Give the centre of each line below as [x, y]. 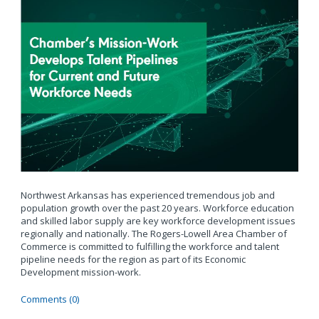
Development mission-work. [80, 272]
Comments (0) [49, 299]
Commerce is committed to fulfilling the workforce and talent [150, 246]
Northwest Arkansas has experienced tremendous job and [147, 195]
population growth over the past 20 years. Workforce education [157, 208]
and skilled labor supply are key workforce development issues [158, 220]
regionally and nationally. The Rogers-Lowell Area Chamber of [153, 233]
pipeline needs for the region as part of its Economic [133, 259]
